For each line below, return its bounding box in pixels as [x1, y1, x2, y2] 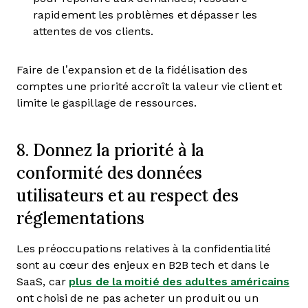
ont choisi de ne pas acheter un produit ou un [16, 292, 259, 304]
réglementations [16, 207, 144, 229]
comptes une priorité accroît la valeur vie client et [16, 80, 283, 92]
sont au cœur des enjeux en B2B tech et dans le [16, 259, 269, 271]
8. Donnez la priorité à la [16, 139, 205, 161]
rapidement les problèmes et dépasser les [33, 9, 257, 21]
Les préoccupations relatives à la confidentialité [16, 243, 271, 254]
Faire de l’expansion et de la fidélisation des [16, 64, 247, 76]
